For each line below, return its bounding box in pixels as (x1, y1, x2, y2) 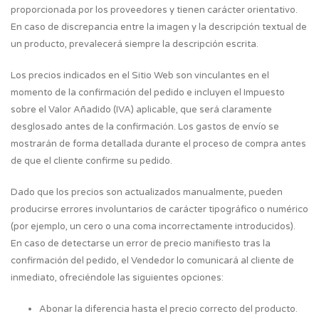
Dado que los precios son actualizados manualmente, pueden (11, 187, 283, 198)
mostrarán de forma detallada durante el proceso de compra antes (11, 138, 306, 150)
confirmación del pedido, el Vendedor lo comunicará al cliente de (11, 255, 294, 266)
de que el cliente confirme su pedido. (11, 155, 172, 167)
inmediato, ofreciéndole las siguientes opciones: (11, 272, 224, 283)
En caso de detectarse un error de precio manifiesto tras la (11, 238, 271, 249)
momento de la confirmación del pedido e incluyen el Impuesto (11, 87, 285, 98)
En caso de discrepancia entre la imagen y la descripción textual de (11, 21, 307, 33)
